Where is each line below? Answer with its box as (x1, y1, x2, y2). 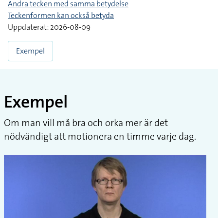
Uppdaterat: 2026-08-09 (8, 22, 91, 32)
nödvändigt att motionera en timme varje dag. (4, 130, 196, 143)
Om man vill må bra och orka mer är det (4, 116, 168, 129)
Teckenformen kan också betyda (8, 10, 114, 20)
